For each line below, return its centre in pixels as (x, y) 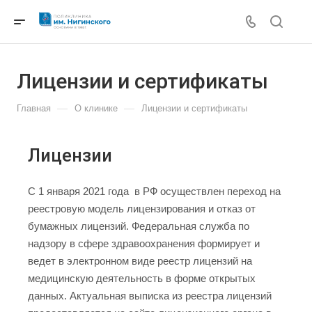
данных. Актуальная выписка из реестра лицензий (150, 296)
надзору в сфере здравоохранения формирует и (144, 243)
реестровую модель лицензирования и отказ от (142, 209)
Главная (34, 108)
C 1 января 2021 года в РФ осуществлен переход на (154, 191)
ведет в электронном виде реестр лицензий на (140, 261)
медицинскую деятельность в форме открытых (142, 278)
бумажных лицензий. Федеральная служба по (139, 226)
